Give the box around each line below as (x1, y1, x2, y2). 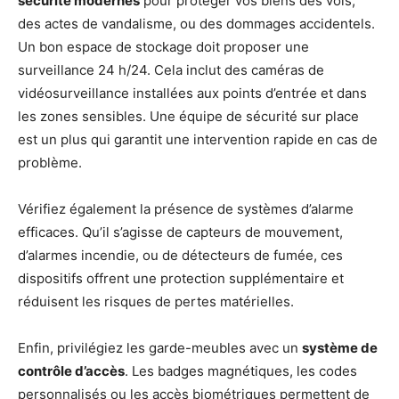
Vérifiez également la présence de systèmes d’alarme (18, 199, 354, 217)
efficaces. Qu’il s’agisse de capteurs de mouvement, (18, 223, 343, 240)
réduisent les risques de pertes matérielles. (18, 292, 294, 310)
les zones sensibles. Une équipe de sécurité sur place (18, 107, 359, 125)
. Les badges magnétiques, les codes (125, 362, 357, 379)
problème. (18, 153, 82, 171)
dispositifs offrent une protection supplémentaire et (18, 269, 344, 287)
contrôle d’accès (18, 362, 125, 379)
